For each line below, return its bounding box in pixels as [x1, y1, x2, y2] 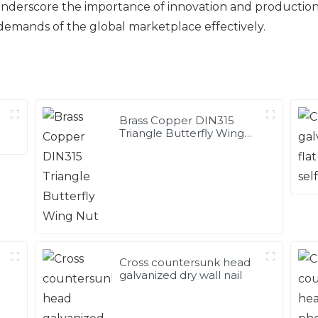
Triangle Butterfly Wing [119, 126, 245, 140]
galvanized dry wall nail [119, 268, 243, 282]
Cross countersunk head [119, 255, 251, 269]
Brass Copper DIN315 [119, 113, 235, 127]
